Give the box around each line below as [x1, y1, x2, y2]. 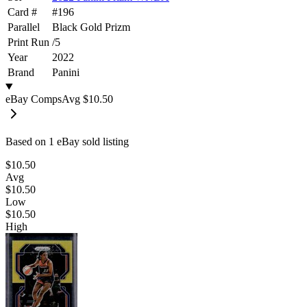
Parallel [8, 21, 40, 33]
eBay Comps [5, 93, 62, 105]
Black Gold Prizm [52, 21, 130, 33]
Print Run [8, 36, 49, 48]
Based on [5, 135, 49, 147]
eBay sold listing [54, 135, 129, 147]
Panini [52, 66, 79, 78]
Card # [8, 5, 37, 18]
